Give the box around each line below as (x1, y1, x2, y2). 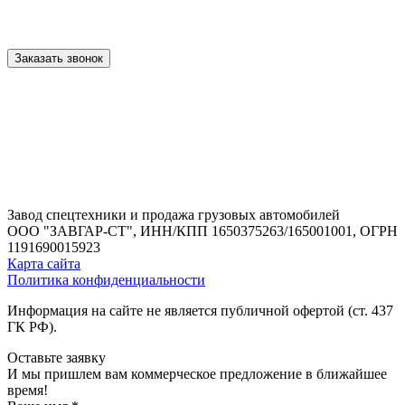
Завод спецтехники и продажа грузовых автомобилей (7, 206, 340, 222)
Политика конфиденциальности (7, 271, 205, 287)
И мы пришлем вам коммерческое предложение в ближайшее (7, 365, 387, 381)
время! (7, 381, 48, 398)
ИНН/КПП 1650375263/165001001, (140, 222, 356, 239)
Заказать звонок (14, 51, 103, 65)
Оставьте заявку (7, 349, 106, 365)
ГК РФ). (7, 318, 57, 334)
